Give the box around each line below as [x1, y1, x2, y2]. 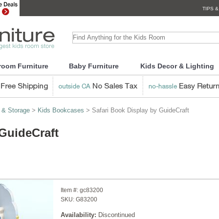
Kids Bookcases [38, 107, 84, 114]
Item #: [61, 187, 80, 194]
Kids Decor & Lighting [140, 62, 214, 70]
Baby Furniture [68, 62, 119, 70]
